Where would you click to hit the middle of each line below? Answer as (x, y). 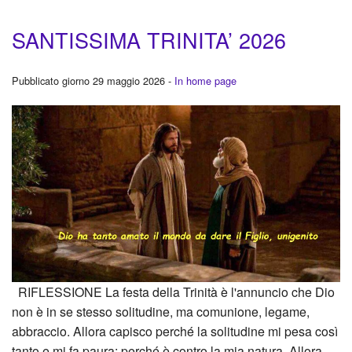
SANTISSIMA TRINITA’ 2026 (149, 40)
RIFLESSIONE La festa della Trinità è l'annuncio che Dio (173, 291)
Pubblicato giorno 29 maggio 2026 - (93, 81)
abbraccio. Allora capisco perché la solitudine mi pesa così (175, 331)
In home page (205, 81)
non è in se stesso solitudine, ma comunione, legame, (161, 311)
